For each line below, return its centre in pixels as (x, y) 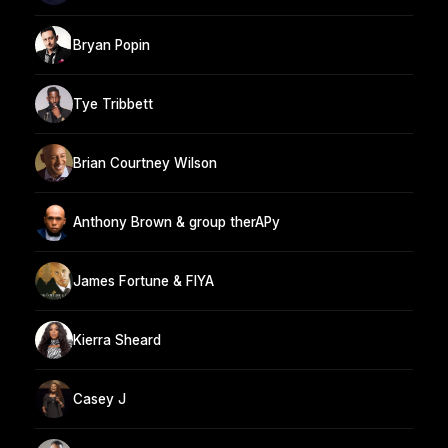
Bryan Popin (111, 44)
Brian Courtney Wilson (145, 162)
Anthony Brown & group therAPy (176, 221)
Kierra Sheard (117, 339)
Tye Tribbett (113, 103)
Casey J (99, 398)
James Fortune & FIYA (143, 280)
